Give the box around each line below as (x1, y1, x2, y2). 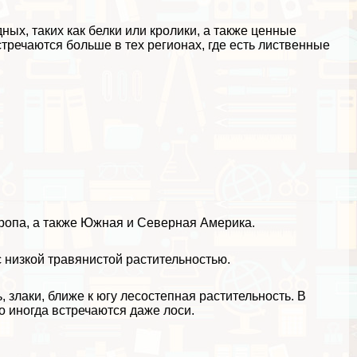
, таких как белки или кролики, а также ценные (25, 24, 297, 38)
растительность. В (196, 288, 307, 303)
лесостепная (120, 288, 197, 303)
